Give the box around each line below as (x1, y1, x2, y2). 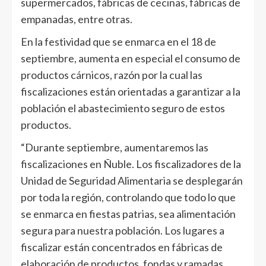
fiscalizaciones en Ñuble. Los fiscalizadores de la (21, 157, 241, 171)
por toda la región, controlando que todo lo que (21, 191, 236, 204)
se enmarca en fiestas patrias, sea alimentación (21, 207, 236, 221)
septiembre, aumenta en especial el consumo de (21, 52, 240, 65)
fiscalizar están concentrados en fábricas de (21, 240, 223, 254)
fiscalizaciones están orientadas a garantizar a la (21, 85, 240, 99)
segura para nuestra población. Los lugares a (21, 224, 224, 237)
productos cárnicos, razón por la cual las (21, 68, 202, 82)
